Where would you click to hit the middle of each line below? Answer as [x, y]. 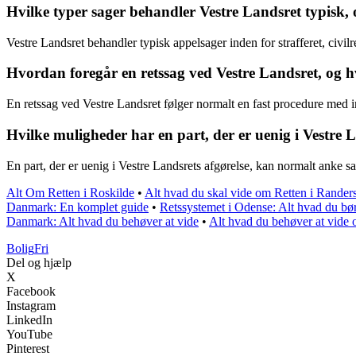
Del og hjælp [39, 262]
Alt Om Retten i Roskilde [70, 192]
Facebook [31, 291]
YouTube [29, 334]
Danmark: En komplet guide [77, 207]
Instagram [31, 305]
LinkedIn [29, 319]
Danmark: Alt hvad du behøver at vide [103, 221]
